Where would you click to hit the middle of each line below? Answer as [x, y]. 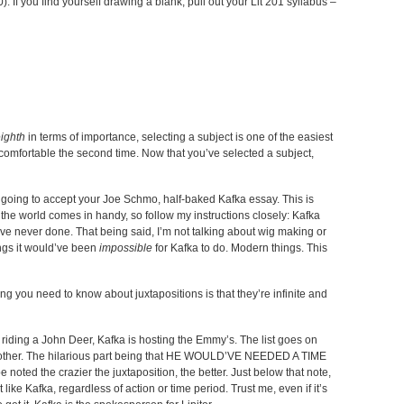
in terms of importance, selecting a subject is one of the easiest [179, 137]
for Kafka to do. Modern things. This [240, 248]
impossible [126, 248]
